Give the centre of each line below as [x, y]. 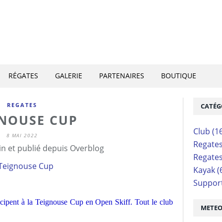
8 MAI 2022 [22, 135]
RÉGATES [23, 76]
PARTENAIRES [122, 76]
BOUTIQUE [179, 76]
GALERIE [69, 76]
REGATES [22, 105]
